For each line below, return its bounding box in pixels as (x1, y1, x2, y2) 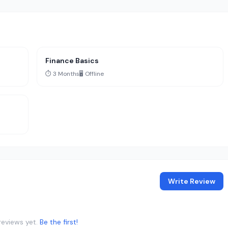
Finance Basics (45, 56, 99, 65)
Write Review (168, 177, 215, 186)
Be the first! (40, 217, 78, 226)
